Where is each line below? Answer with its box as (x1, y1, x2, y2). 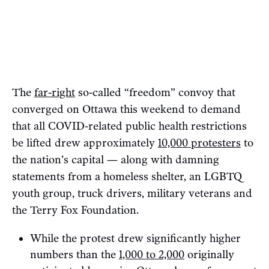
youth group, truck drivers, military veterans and (12, 187, 252, 201)
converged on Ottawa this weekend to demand (12, 103, 241, 116)
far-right (34, 86, 75, 100)
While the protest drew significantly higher (30, 232, 241, 246)
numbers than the (30, 248, 119, 262)
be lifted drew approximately (12, 136, 158, 150)
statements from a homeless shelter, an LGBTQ (12, 170, 242, 184)
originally (184, 248, 234, 262)
